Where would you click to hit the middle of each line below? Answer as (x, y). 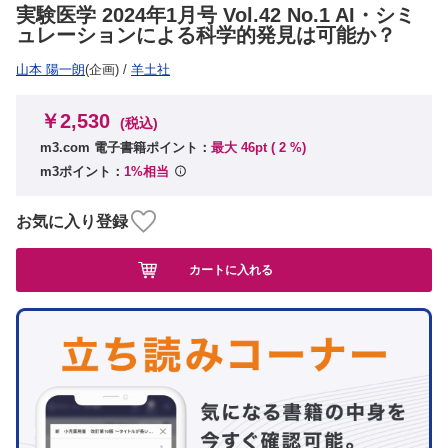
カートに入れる (231, 269)
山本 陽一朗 (50, 69)
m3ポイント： (82, 172)
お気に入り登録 (72, 221)
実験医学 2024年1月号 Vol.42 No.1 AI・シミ (215, 15)
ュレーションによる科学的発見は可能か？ (206, 35)
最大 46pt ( (245, 147)
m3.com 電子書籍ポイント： (125, 147)
